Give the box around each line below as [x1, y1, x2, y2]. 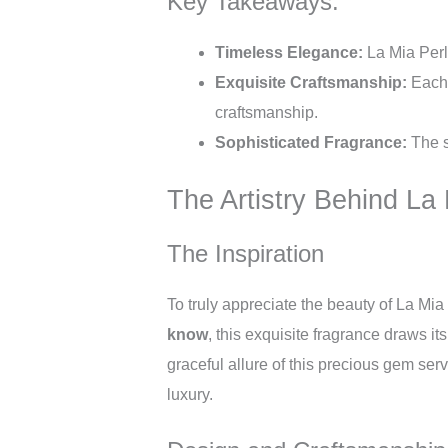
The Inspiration [167, 240, 324, 267]
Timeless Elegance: [215, 44, 363, 61]
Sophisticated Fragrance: [215, 134, 407, 151]
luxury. [167, 386, 213, 403]
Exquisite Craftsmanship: [215, 74, 407, 91]
